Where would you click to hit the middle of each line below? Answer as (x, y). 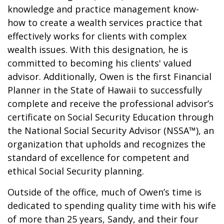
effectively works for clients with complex (97, 36)
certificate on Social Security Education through (110, 117)
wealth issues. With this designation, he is (98, 49)
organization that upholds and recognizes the (106, 144)
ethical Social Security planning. (76, 171)
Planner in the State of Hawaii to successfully (105, 90)
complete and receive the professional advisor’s (110, 103)
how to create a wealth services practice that (105, 22)
